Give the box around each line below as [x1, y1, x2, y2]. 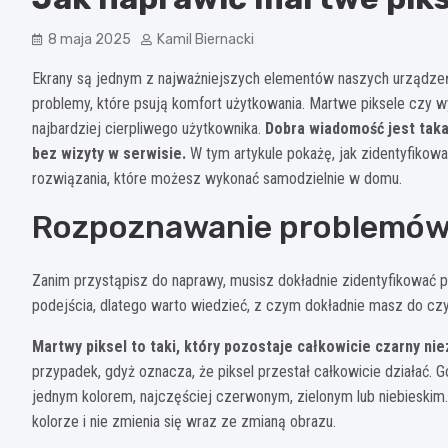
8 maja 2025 [48, 31, 131, 49]
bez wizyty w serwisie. [32, 144, 186, 164]
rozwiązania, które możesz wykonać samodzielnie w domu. [32, 169, 402, 189]
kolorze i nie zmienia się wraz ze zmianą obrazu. [32, 412, 336, 432]
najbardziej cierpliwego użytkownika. [32, 119, 265, 139]
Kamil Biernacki [157, 31, 254, 49]
